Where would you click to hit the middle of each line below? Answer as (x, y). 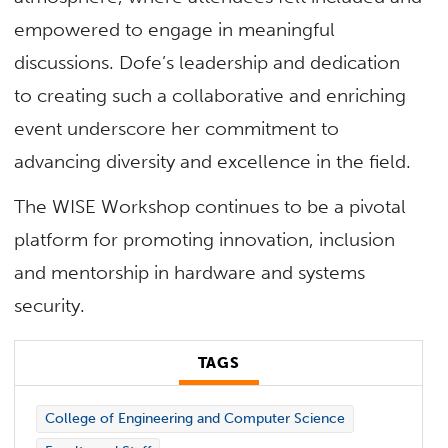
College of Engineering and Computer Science (194, 419)
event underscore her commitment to (177, 128)
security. (50, 305)
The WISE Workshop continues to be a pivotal (210, 206)
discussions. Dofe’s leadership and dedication (207, 62)
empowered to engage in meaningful (175, 29)
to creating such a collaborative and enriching (210, 95)
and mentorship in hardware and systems (190, 272)
